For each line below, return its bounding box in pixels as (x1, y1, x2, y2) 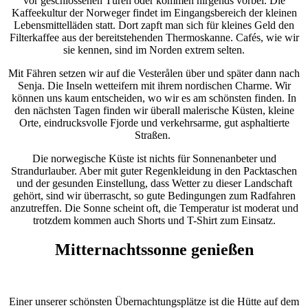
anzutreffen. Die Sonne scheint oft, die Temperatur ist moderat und (10, 201, 298, 214)
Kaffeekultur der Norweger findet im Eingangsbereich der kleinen (11, 6, 297, 19)
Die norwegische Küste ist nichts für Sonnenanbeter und (32, 152, 276, 164)
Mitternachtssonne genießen (54, 240, 254, 258)
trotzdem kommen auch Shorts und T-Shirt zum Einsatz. (32, 214, 276, 226)
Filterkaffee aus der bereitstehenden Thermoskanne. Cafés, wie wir (9, 31, 299, 43)
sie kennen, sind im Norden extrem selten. (63, 43, 245, 56)
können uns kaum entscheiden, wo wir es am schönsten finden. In (12, 91, 296, 104)
